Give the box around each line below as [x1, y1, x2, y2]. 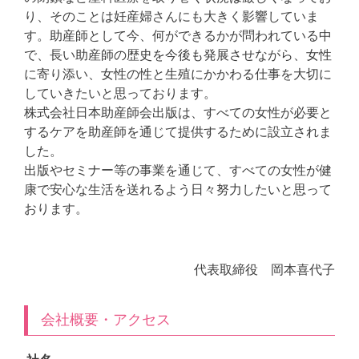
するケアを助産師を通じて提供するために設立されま [24, 124, 332, 139]
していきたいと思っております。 [24, 86, 216, 100]
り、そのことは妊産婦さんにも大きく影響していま [24, 9, 319, 23]
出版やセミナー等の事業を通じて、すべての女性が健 [24, 163, 332, 177]
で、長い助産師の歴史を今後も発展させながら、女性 [24, 47, 332, 62]
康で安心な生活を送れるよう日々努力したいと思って [24, 182, 332, 196]
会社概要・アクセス [41, 311, 171, 328]
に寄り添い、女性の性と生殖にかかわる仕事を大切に [24, 67, 332, 81]
